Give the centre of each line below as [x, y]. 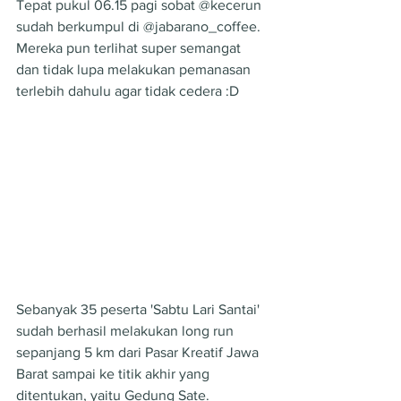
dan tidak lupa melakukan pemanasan [135, 69]
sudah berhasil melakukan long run [127, 330]
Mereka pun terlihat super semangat [130, 47]
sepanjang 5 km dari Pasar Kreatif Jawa [139, 352]
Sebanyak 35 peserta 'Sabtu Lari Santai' [140, 309]
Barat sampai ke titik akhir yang [115, 373]
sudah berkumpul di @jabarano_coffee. [140, 26]
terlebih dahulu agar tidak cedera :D [128, 90]
